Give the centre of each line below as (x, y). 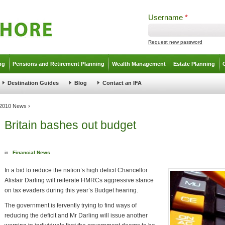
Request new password (175, 42)
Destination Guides (33, 83)
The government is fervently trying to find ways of (71, 205)
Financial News (31, 152)
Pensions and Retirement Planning (59, 64)
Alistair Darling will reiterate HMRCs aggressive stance (79, 180)
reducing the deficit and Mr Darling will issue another (76, 215)
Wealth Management (139, 64)
